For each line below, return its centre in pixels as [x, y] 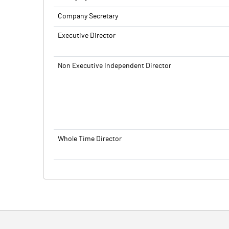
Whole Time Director [90, 139]
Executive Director [87, 36]
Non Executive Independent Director [114, 66]
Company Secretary [88, 16]
